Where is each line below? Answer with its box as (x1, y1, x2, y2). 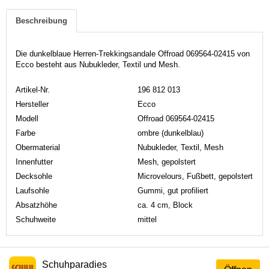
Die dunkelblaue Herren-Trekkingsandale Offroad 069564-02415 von (16, 49, 250, 58)
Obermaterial (16, 142, 60, 152)
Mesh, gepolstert (138, 157, 196, 166)
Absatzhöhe (16, 200, 57, 210)
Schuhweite (16, 214, 56, 224)
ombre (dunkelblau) (138, 128, 204, 138)
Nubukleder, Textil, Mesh (138, 142, 223, 152)
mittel (138, 214, 157, 224)
